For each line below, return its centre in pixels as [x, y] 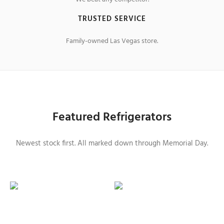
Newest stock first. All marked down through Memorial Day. [112, 143]
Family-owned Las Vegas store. [112, 41]
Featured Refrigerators [112, 117]
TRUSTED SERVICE [112, 19]
